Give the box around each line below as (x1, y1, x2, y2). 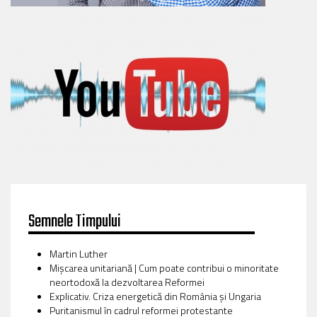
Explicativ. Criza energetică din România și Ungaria (50, 288, 261, 304)
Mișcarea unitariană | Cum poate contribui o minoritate (50, 260, 279, 275)
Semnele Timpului (28, 208, 121, 235)
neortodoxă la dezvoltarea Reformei (50, 274, 204, 289)
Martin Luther (50, 246, 108, 261)
